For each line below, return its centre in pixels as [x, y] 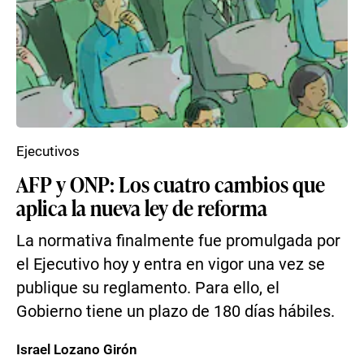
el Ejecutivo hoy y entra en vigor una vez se [171, 264]
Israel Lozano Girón [77, 349]
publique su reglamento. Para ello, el [148, 288]
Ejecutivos [48, 151]
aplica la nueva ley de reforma [142, 207]
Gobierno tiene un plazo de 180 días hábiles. [175, 312]
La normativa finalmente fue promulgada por [178, 241]
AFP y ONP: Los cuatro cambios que [171, 184]
